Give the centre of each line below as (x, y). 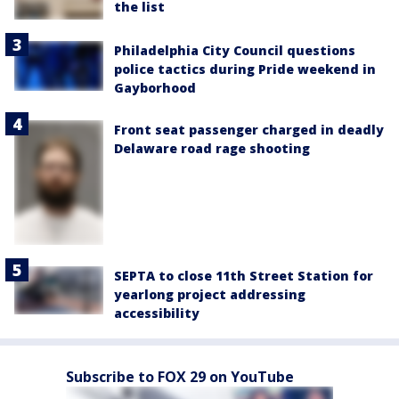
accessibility (157, 313)
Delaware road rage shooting (212, 148)
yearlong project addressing (210, 294)
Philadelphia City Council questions (235, 50)
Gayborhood (155, 87)
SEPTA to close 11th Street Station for (244, 275)
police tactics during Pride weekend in (245, 69)
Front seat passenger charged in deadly (249, 129)
